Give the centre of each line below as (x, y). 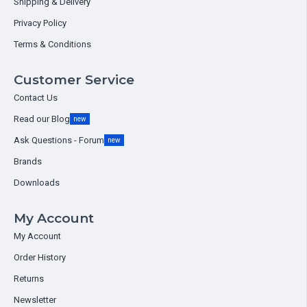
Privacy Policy (40, 23)
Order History (40, 257)
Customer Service (74, 80)
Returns (29, 279)
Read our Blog (42, 119)
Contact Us (36, 98)
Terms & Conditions (52, 44)
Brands (28, 161)
